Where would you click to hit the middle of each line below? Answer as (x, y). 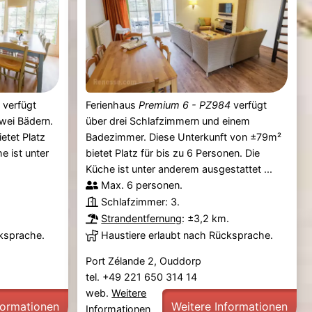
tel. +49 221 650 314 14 (143, 276)
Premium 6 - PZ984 (185, 104)
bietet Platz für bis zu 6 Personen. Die (173, 153)
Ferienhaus (112, 104)
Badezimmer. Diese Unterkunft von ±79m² (184, 136)
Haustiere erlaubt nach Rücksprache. (187, 235)
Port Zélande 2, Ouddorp (144, 260)
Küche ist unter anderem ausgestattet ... (179, 169)
